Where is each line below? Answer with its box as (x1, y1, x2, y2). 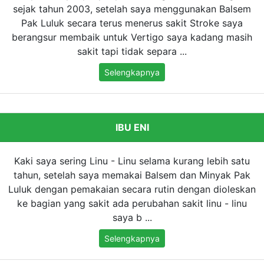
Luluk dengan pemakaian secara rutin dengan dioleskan (8, 183, 256, 196)
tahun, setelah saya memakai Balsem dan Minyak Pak (14, 169, 250, 181)
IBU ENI (115, 121, 149, 134)
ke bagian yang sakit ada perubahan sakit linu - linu (17, 197, 247, 210)
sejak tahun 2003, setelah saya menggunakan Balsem (13, 3, 251, 15)
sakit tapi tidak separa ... (77, 45, 187, 58)
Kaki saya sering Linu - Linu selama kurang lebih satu (14, 155, 250, 167)
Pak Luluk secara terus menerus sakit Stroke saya (21, 17, 243, 29)
